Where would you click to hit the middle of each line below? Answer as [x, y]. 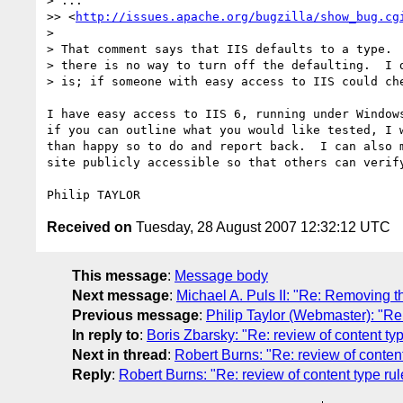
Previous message [135, 315]
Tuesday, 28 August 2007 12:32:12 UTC [261, 227]
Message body [221, 275]
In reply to [106, 335]
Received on [90, 227]
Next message [121, 295]
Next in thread [120, 354]
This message [120, 275]
